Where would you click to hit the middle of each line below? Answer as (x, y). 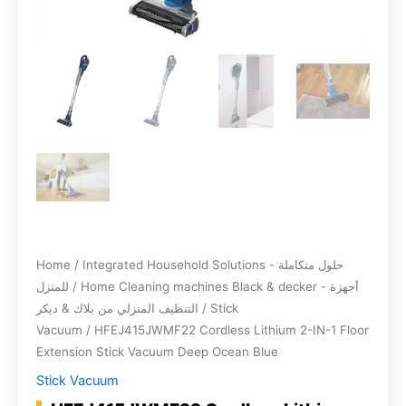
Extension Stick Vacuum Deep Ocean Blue (157, 352)
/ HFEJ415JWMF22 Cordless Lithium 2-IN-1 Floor (226, 330)
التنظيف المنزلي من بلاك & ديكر (117, 308)
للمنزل (53, 286)
